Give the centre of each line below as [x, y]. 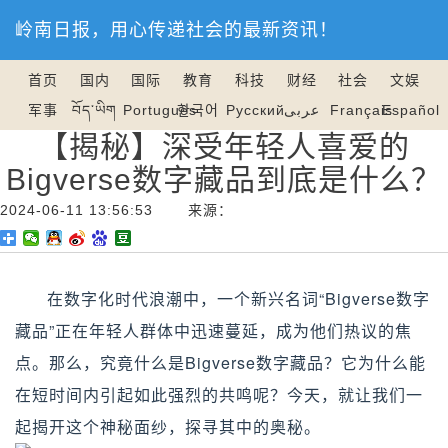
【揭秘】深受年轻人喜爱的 [224, 146]
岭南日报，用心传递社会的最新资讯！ [176, 30]
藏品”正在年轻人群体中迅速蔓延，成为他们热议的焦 [213, 330]
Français [362, 110]
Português [159, 110]
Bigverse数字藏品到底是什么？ [224, 179]
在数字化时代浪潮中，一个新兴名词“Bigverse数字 [238, 298]
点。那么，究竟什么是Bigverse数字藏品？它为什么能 [220, 362]
